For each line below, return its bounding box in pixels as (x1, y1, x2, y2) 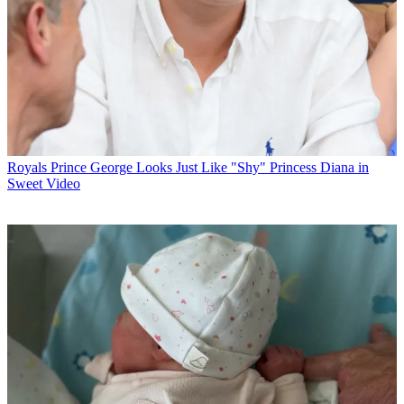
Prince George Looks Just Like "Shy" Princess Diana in (50, 160, 369, 176)
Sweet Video (7, 176, 80, 192)
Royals (7, 160, 47, 176)
